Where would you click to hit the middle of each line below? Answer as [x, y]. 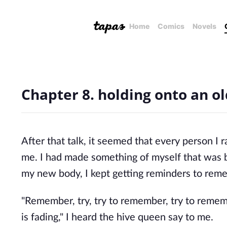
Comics [171, 26]
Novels [204, 26]
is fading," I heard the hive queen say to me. [117, 217]
